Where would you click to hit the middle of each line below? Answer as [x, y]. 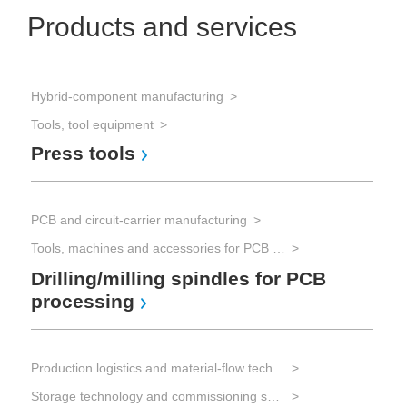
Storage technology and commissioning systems [273, 396]
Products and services [162, 27]
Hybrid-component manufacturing [127, 96]
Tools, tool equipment [92, 124]
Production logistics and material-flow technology [279, 367]
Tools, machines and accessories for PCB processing [279, 248]
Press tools [83, 154]
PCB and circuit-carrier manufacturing [139, 220]
